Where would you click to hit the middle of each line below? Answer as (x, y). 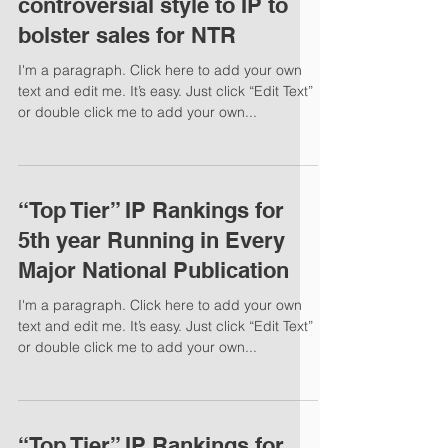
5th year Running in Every (151, 240)
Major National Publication (153, 270)
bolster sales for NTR (127, 35)
